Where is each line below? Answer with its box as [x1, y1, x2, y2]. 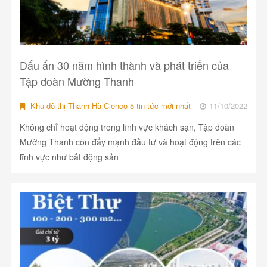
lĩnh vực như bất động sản [19, 151, 119, 163]
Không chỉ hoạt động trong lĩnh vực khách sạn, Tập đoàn [19, 121, 234, 133]
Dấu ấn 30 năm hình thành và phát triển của [19, 57, 229, 73]
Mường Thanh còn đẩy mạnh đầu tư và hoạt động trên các [19, 136, 241, 148]
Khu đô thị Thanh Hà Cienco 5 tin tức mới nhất [27, 100, 191, 112]
